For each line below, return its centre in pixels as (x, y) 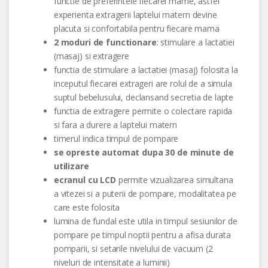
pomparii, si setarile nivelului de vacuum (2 (133, 249)
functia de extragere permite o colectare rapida (143, 111)
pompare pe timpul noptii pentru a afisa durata (142, 235)
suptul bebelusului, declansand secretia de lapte (144, 98)
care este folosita (87, 208)
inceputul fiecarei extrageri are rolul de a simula (143, 84)
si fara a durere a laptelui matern (115, 125)
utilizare (71, 166)
